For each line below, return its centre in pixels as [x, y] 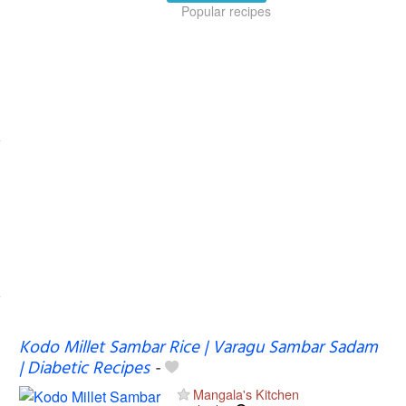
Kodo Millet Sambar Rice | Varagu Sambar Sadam [198, 348]
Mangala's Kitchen [246, 393]
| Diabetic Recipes [84, 368]
